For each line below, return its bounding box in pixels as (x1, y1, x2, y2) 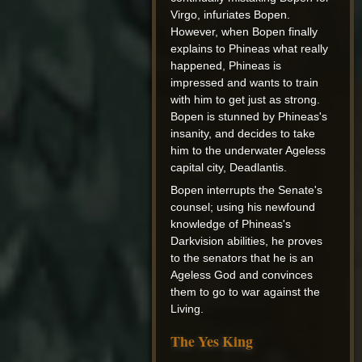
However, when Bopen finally (170, 25, 318, 39)
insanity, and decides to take (170, 127, 316, 141)
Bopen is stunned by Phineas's (170, 110, 328, 124)
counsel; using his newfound (170, 200, 316, 214)
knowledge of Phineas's (170, 217, 292, 231)
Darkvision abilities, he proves (170, 234, 323, 248)
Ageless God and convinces (170, 268, 314, 282)
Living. (170, 302, 204, 316)
